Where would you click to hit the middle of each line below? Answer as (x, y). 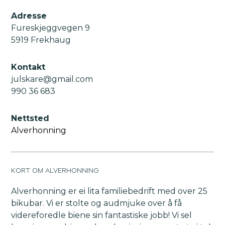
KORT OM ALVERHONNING (55, 172)
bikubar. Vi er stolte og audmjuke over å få (97, 203)
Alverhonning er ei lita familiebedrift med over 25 (109, 191)
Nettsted (30, 119)
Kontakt (28, 67)
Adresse (29, 16)
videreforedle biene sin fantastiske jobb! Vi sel (102, 215)
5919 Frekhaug (41, 40)
